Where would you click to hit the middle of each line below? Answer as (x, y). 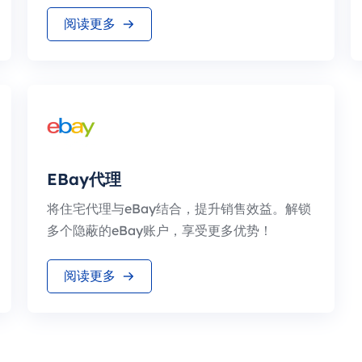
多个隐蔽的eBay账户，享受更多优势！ (160, 230)
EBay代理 (84, 179)
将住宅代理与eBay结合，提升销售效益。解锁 (179, 208)
